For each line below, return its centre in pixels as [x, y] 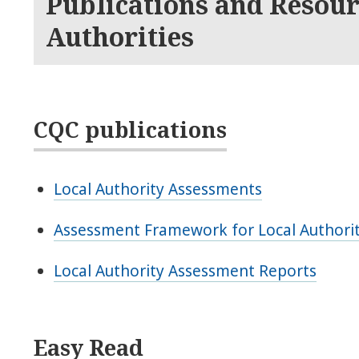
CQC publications [131, 129]
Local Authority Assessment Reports [186, 270]
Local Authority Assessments [158, 189]
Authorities [120, 36]
